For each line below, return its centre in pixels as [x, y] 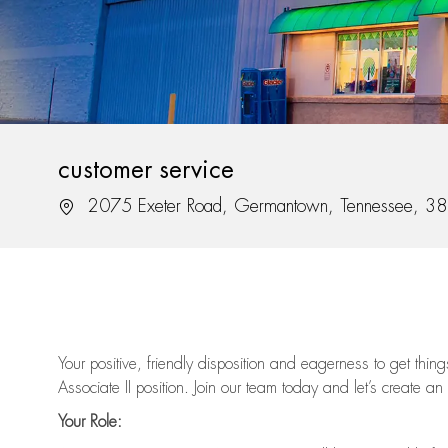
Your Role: [90, 422]
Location [84, 205]
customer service [146, 170]
